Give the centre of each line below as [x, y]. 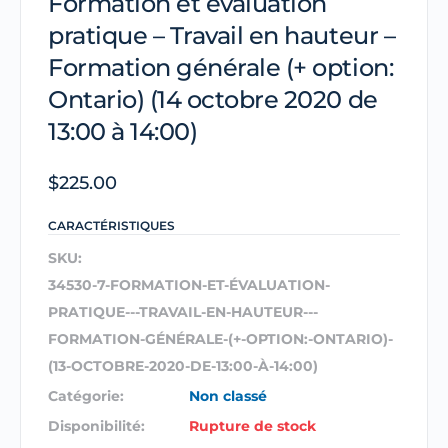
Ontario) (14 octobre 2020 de [213, 99]
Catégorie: [86, 396]
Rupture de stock [252, 426]
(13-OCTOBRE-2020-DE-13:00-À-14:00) [183, 366]
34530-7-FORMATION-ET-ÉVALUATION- [189, 285]
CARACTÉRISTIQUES [111, 226]
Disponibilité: [96, 426]
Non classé [227, 396]
